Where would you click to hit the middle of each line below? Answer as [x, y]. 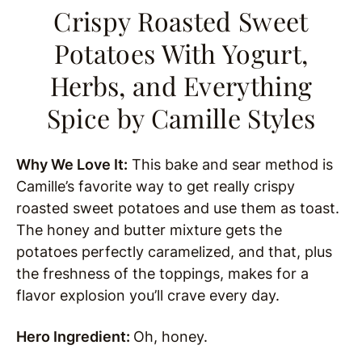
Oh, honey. [173, 336]
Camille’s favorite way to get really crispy [156, 186]
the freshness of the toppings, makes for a [162, 273]
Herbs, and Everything [181, 85]
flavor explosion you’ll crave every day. [148, 295]
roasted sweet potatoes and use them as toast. [178, 208]
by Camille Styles [213, 117]
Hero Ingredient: [75, 336]
